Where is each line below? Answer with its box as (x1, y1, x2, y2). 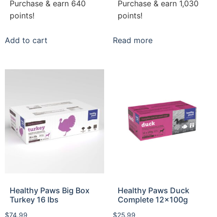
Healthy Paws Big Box (10, 185, 90, 195)
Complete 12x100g (117, 194, 188, 204)
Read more (112, 35, 153, 45)
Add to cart (5, 35, 47, 45)
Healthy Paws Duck (117, 185, 189, 195)
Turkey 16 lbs (10, 194, 59, 204)
